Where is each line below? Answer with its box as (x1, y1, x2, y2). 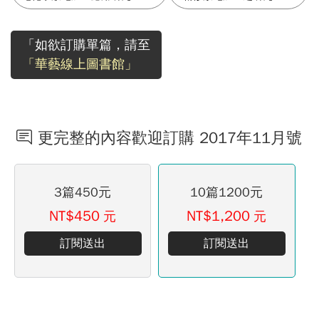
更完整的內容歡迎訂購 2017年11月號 (38, 128, 302, 147)
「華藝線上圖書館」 (22, 56, 137, 72)
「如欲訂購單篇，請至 (22, 37, 150, 53)
